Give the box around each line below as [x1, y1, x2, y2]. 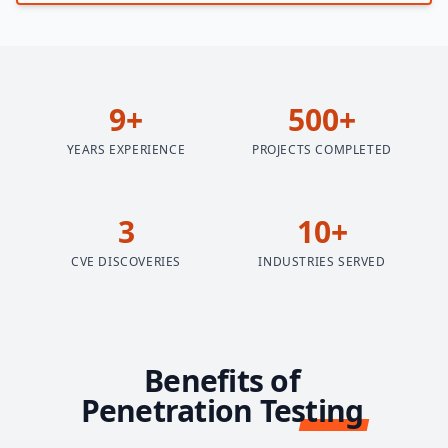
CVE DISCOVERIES [71, 253, 181, 271]
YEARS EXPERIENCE [66, 141, 186, 159]
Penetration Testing [80, 390, 364, 432]
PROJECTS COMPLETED [252, 141, 392, 159]
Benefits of [144, 360, 300, 402]
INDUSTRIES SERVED [258, 253, 386, 271]
